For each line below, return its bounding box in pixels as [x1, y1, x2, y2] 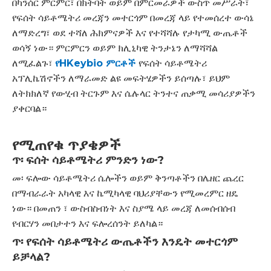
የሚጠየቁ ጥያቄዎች [12, 136, 121, 154]
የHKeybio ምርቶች [55, 57, 139, 69]
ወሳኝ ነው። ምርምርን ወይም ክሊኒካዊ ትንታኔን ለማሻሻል [12, 42, 218, 54]
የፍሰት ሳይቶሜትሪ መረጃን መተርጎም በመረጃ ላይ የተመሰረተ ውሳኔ [12, 12, 254, 24]
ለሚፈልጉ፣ [12, 57, 55, 69]
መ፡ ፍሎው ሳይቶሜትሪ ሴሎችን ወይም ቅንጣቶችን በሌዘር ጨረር [12, 172, 244, 184]
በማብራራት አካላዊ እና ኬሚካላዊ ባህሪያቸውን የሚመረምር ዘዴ [12, 188, 238, 199]
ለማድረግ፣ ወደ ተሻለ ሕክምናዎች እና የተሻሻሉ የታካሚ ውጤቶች [12, 27, 247, 39]
